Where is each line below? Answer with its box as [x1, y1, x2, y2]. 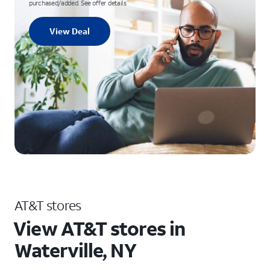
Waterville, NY [14, 237, 136, 263]
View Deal [49, 25, 90, 37]
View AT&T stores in [13, 216, 186, 241]
